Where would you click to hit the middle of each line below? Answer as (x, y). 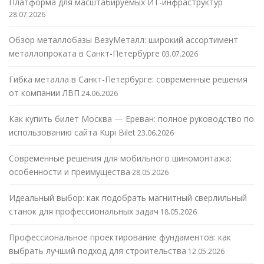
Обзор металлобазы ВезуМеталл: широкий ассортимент (123, 40)
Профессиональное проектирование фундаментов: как (120, 237)
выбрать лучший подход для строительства (98, 251)
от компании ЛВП (44, 93)
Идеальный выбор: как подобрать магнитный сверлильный (128, 198)
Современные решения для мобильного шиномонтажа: (120, 159)
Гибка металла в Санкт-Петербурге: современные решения (128, 80)
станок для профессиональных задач (84, 212)
